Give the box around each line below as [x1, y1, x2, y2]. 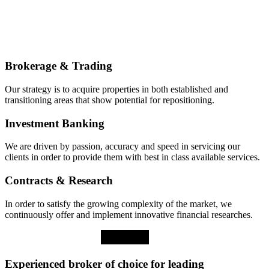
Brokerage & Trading [5, 59, 112, 73]
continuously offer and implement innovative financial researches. [5, 209, 253, 220]
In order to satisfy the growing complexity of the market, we [5, 198, 232, 209]
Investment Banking [5, 116, 104, 130]
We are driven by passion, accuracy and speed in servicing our [5, 141, 240, 152]
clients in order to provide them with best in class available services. [5, 152, 260, 163]
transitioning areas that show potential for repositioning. [5, 94, 214, 105]
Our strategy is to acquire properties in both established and [5, 83, 228, 94]
